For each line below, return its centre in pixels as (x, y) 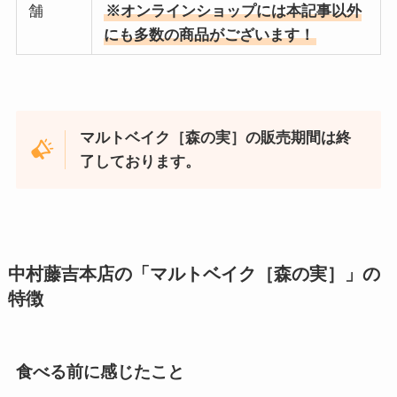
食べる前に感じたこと (100, 372)
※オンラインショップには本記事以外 (233, 12)
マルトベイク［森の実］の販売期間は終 (216, 138)
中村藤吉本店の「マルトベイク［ (140, 274)
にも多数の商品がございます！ (209, 35)
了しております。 (140, 162)
